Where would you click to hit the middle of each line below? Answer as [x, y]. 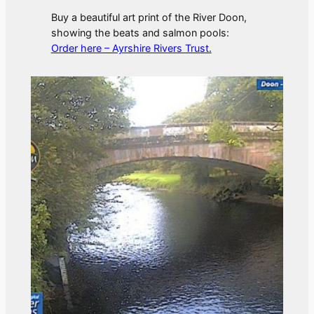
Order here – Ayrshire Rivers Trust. [131, 48]
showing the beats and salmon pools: [140, 32]
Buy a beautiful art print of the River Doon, [149, 17]
